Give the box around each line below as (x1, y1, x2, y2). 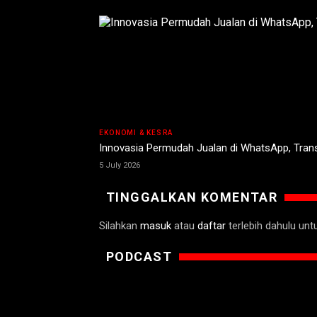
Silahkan (99, 219, 140, 233)
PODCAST (106, 249, 173, 265)
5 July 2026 (99, 161, 140, 171)
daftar (197, 219, 226, 233)
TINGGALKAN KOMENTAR (106, 190, 278, 205)
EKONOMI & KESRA (99, 129, 173, 137)
